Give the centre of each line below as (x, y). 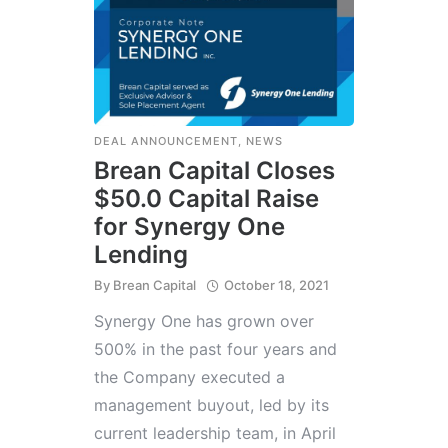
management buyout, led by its (211, 404)
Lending (141, 254)
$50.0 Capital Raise (206, 198)
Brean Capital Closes (214, 170)
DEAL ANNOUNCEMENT (166, 140)
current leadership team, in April (215, 432)
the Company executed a (189, 376)
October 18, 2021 (276, 284)
